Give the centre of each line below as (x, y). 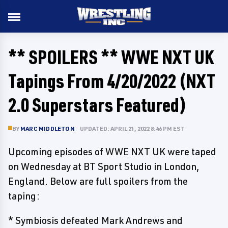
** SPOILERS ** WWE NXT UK (111, 57)
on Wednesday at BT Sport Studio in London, (104, 166)
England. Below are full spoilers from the (98, 181)
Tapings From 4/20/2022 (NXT (112, 81)
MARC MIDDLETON (48, 129)
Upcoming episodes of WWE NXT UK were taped (112, 152)
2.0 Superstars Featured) (97, 105)
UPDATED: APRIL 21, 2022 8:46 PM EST (132, 129)
